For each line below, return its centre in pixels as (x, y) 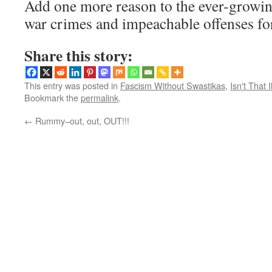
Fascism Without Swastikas (173, 85)
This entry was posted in (72, 85)
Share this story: (79, 55)
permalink (100, 97)
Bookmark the (53, 97)
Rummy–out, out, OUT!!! (81, 121)
